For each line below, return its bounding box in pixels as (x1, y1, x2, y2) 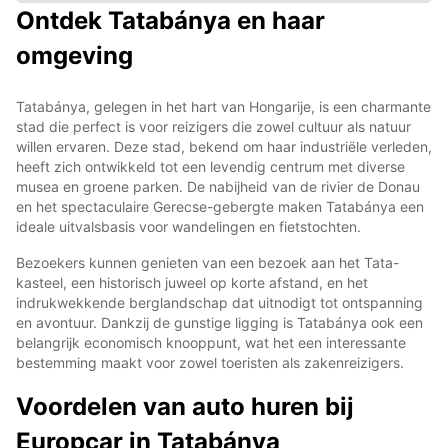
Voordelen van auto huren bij (16, 391, 354, 421)
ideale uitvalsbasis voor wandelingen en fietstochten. (16, 217, 361, 235)
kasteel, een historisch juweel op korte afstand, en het (16, 273, 368, 291)
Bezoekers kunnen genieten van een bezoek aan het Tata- (16, 253, 399, 271)
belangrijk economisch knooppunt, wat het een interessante (16, 333, 406, 351)
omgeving (16, 40, 133, 70)
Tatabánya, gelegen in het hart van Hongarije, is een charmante (16, 97, 431, 115)
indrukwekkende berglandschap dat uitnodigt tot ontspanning (16, 293, 423, 311)
